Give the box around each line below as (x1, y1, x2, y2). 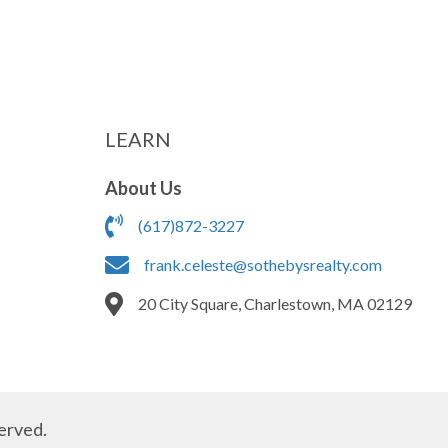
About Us (104, 176, 182, 199)
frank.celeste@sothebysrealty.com (143, 254, 382, 274)
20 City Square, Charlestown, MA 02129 (137, 293, 412, 313)
